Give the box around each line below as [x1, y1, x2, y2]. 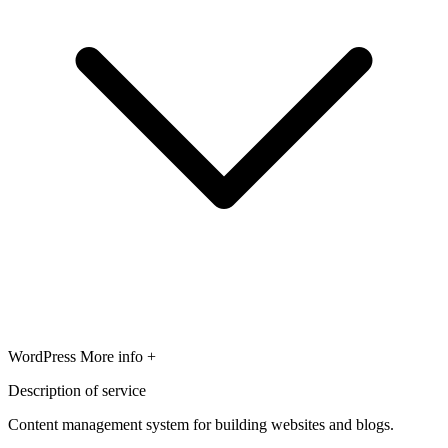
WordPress [8, 348, 80, 366]
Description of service [8, 382, 146, 400]
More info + [80, 348, 156, 366]
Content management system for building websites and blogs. [8, 416, 394, 434]
